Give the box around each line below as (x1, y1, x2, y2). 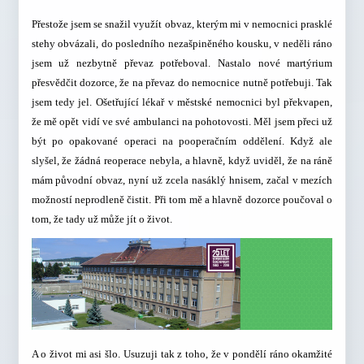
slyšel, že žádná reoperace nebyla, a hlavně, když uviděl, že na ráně (31, 154, 333, 167)
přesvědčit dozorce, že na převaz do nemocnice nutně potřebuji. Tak (31, 76, 333, 89)
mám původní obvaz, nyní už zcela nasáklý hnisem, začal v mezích (31, 173, 333, 186)
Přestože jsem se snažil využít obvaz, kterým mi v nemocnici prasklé (31, 17, 333, 30)
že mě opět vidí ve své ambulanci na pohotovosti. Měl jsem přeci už (31, 115, 333, 128)
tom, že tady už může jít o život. (31, 212, 172, 225)
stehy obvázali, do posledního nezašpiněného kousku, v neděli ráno (31, 37, 333, 50)
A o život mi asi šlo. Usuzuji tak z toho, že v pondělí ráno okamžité (31, 347, 333, 360)
